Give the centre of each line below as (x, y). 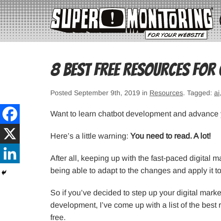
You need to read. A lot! (170, 136)
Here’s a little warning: (90, 136)
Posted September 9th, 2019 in (100, 93)
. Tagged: (199, 93)
